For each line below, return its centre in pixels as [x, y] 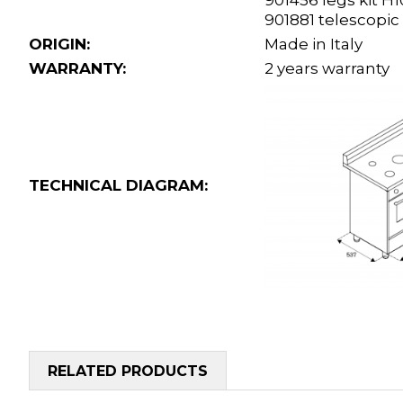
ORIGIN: [59, 45]
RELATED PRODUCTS [128, 372]
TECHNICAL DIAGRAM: [118, 186]
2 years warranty [327, 69]
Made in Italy [313, 45]
